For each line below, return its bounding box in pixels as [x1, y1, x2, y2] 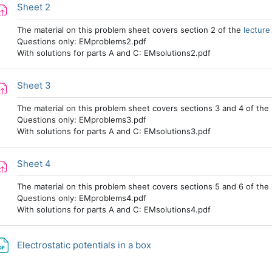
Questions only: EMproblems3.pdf [16, 115, 146, 124]
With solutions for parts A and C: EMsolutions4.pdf [16, 205, 211, 214]
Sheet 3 [16, 80, 51, 91]
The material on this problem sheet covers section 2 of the [16, 25, 243, 35]
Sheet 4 [16, 158, 51, 169]
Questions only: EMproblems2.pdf [16, 36, 146, 46]
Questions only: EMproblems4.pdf [16, 193, 146, 203]
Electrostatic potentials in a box [16, 239, 154, 251]
